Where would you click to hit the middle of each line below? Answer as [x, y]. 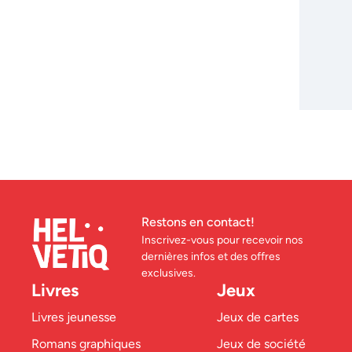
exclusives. [169, 273]
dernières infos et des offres [211, 257]
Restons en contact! [198, 222]
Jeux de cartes [258, 317]
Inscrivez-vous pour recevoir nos [223, 240]
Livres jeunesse [74, 317]
